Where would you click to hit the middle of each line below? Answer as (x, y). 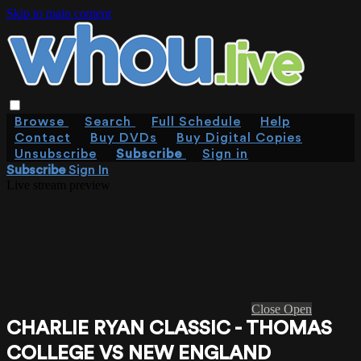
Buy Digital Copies (239, 138)
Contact (43, 138)
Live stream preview (58, 185)
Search (110, 122)
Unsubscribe (56, 154)
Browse (41, 122)
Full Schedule (196, 122)
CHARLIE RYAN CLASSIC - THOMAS (169, 329)
